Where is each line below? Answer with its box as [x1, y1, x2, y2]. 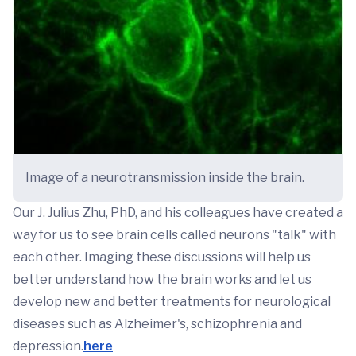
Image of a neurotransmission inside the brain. [25, 170, 304, 186]
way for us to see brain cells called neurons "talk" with [13, 227, 336, 243]
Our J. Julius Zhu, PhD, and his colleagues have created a [13, 205, 343, 221]
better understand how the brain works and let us [13, 272, 311, 288]
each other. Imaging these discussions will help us [13, 250, 311, 265]
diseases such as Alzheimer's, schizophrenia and [13, 316, 302, 332]
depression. [13, 339, 83, 354]
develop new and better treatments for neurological [13, 294, 331, 310]
